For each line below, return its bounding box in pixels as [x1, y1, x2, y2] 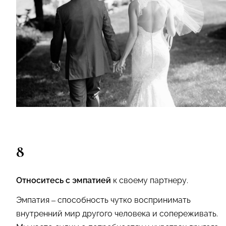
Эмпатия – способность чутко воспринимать [16, 195, 191, 205]
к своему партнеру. [111, 175, 188, 185]
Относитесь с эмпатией [16, 175, 111, 185]
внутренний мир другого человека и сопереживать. [16, 208, 218, 218]
